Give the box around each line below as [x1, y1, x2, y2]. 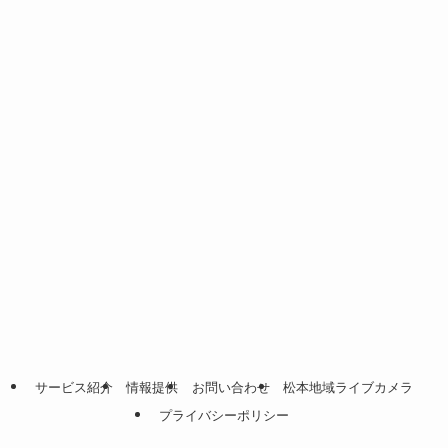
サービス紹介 [34, 379, 113, 395]
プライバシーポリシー [159, 407, 289, 423]
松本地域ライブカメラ [283, 379, 414, 395]
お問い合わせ [191, 379, 270, 395]
